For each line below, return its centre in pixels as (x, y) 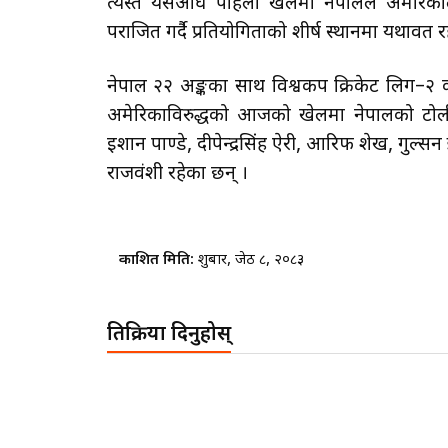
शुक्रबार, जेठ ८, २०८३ (250, 260)
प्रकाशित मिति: (158, 260)
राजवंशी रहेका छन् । (179, 174)
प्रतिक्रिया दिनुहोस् (168, 335)
